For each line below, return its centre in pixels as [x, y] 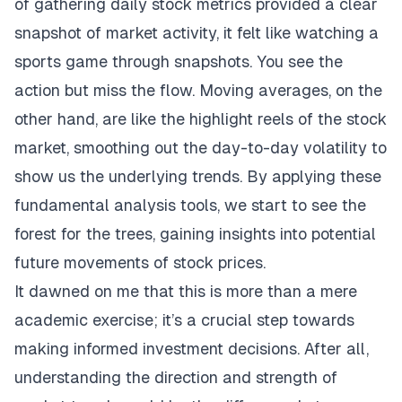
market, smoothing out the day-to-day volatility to [201, 148]
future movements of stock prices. [140, 263]
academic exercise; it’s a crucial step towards [184, 320]
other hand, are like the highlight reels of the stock [201, 119]
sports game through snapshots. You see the [179, 62]
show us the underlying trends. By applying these [198, 177]
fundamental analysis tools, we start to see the [190, 205]
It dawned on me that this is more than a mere [186, 292]
